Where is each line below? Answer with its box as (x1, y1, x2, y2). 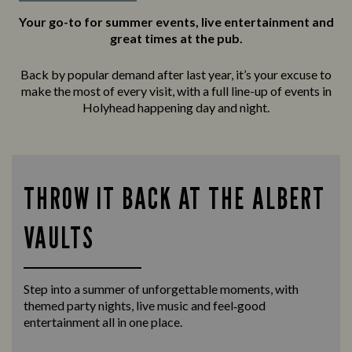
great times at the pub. (109, 31, 243, 46)
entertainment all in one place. (24, 314, 182, 330)
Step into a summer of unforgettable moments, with (24, 281, 299, 297)
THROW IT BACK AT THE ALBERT (24, 180, 326, 217)
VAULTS (24, 219, 94, 256)
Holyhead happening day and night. (82, 100, 269, 115)
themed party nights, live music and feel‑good (24, 298, 266, 313)
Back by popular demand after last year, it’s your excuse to (20, 67, 332, 82)
